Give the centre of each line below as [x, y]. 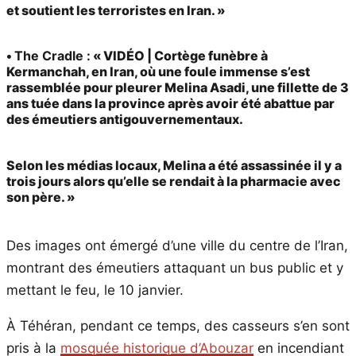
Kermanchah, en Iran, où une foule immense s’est [158, 72]
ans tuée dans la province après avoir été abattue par [170, 104]
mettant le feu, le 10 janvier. [95, 290]
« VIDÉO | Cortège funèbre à [179, 56]
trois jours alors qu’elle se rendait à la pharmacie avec [174, 181]
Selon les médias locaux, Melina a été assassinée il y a [174, 165]
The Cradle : [52, 56]
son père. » [41, 197]
